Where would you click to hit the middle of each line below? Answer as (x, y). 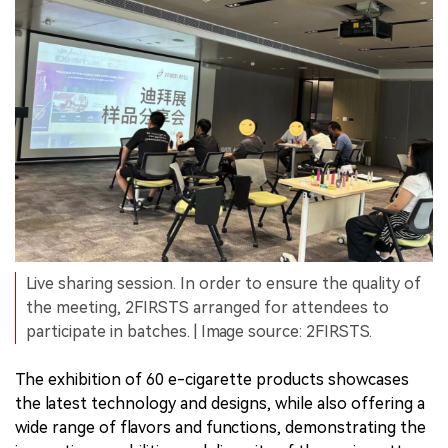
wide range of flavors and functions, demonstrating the (220, 427)
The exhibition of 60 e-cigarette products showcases (212, 379)
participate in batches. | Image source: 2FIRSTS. (199, 331)
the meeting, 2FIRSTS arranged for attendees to (207, 307)
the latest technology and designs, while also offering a (220, 403)
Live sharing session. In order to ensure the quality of (223, 283)
